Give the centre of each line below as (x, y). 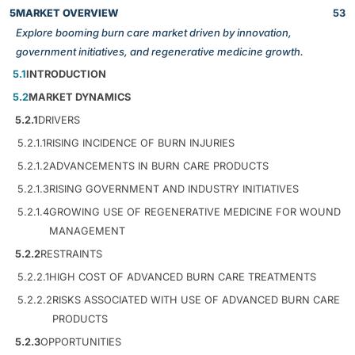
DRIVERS (59, 120)
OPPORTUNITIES (81, 342)
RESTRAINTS (71, 254)
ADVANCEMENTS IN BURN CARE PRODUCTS (159, 166)
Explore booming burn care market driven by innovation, (154, 32)
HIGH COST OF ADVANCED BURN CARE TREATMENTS (183, 277)
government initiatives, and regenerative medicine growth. (160, 51)
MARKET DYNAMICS (80, 97)
